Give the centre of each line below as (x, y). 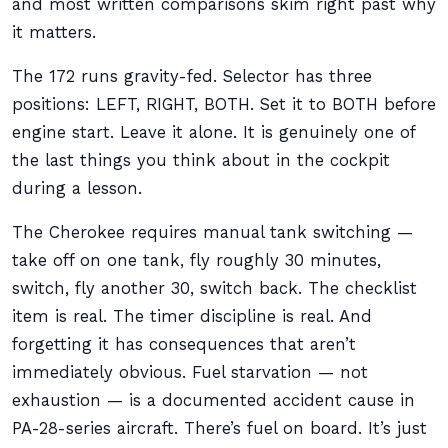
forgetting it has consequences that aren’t (184, 344)
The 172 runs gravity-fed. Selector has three (192, 76)
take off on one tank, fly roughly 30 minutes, (196, 260)
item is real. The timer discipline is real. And (192, 316)
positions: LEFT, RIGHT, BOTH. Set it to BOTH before (224, 104)
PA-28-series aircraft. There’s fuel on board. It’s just (219, 428)
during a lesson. (77, 188)
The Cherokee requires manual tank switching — (212, 232)
